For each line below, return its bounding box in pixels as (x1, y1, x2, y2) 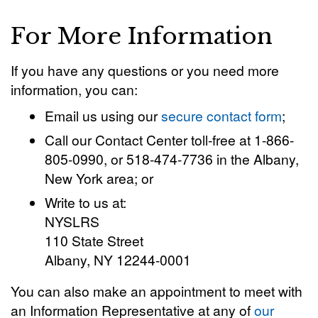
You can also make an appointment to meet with (11, 281, 302, 300)
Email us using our (45, 106, 162, 125)
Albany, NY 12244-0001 (45, 250, 192, 269)
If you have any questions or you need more (11, 60, 279, 79)
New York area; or (45, 168, 154, 187)
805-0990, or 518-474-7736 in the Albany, (45, 149, 300, 168)
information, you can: (11, 79, 138, 99)
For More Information (11, 22, 273, 50)
